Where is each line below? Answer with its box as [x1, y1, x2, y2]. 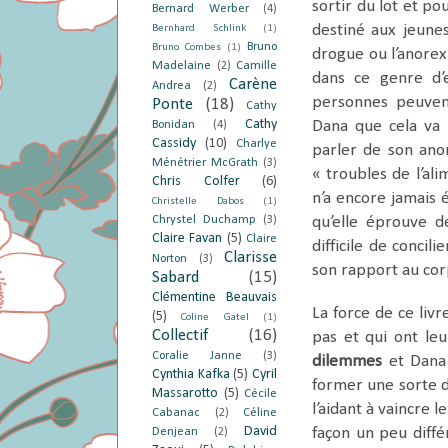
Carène [229, 75, 277, 93]
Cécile [244, 387, 277, 400]
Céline [243, 406, 277, 419]
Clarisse [224, 248, 277, 266]
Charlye [236, 137, 277, 150]
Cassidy [152, 135, 196, 151]
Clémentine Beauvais [152, 289, 277, 305]
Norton [152, 252, 187, 265]
